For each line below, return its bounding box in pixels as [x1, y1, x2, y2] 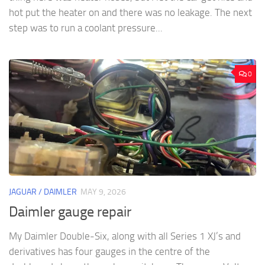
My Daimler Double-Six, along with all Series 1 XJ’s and [9, 230, 241, 243]
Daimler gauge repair [9, 203, 131, 221]
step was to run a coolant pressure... [9, 21, 163, 34]
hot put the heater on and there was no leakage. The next [9, 6, 252, 18]
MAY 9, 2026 [80, 187, 126, 198]
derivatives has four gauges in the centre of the [9, 245, 210, 258]
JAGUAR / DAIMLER [9, 187, 77, 198]
